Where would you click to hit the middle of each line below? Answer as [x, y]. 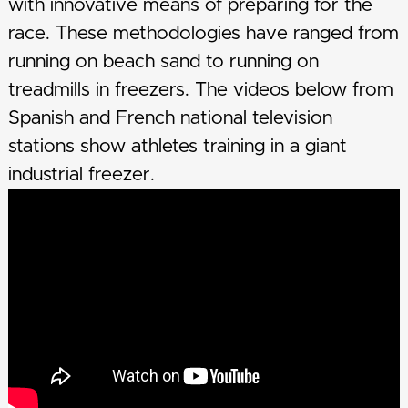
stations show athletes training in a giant [177, 147]
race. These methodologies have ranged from [203, 34]
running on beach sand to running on [163, 62]
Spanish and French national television [170, 118]
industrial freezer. [81, 175]
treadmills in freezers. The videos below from [200, 90]
